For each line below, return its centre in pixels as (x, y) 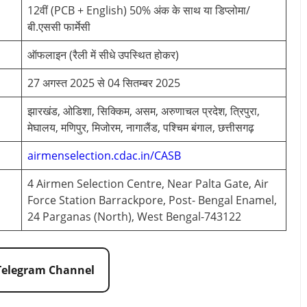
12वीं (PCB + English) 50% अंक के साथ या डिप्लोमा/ (139, 10)
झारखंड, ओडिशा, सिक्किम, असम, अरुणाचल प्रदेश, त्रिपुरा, (144, 111)
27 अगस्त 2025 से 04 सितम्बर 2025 (104, 83)
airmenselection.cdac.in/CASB (104, 155)
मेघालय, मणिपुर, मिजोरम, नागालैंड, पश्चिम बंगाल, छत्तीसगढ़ (141, 127)
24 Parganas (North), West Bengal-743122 (134, 216)
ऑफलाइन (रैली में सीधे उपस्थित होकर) (103, 54)
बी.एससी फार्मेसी (59, 26)
